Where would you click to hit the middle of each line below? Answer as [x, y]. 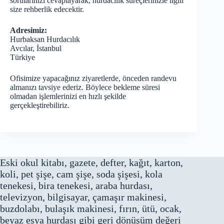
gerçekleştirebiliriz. [40, 105]
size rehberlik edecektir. [47, 9]
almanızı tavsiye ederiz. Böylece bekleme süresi [85, 87]
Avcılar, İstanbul [36, 48]
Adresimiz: [28, 30]
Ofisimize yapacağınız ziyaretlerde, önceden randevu [93, 78]
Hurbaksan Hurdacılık [45, 39]
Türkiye [22, 57]
